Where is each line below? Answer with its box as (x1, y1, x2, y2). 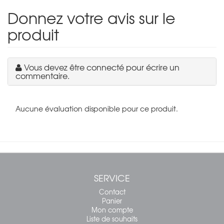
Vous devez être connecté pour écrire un (24, 60, 179, 73)
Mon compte (91, 204, 133, 214)
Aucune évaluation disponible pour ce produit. (15, 103, 178, 113)
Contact (98, 186, 125, 196)
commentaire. (15, 69, 69, 81)
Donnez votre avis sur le (7, 6, 175, 29)
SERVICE (94, 170, 130, 184)
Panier (102, 195, 122, 205)
